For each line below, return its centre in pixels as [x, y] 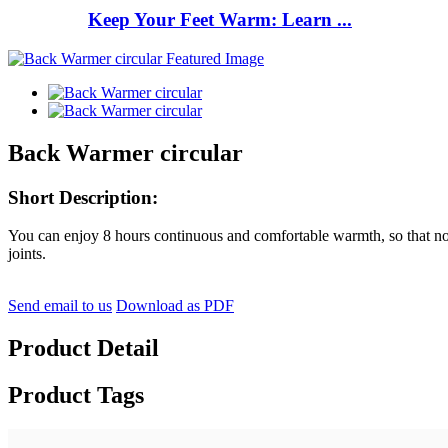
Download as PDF [175, 306]
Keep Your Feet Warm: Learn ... [220, 20]
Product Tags [76, 395]
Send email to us [60, 306]
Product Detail [83, 348]
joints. [27, 254]
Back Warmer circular [125, 152]
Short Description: [83, 197]
